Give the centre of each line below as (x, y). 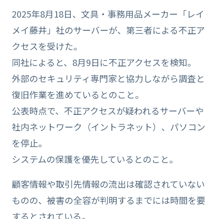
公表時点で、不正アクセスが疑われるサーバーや (108, 111)
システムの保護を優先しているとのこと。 (95, 159)
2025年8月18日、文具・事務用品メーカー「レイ (108, 14)
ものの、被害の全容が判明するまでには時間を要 (108, 200)
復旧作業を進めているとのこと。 (77, 95)
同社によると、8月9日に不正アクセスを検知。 (104, 62)
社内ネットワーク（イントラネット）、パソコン (108, 127)
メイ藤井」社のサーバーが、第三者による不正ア (108, 30)
